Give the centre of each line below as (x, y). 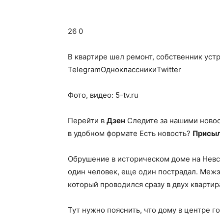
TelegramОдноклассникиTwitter (124, 69)
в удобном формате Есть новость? (130, 133)
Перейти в (87, 121)
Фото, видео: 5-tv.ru (103, 95)
